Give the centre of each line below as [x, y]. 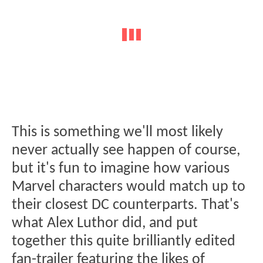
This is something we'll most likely [117, 133]
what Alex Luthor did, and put [105, 224]
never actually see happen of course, [126, 151]
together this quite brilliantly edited [124, 242]
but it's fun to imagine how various [121, 169]
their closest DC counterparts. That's [125, 205]
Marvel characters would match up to [129, 187]
